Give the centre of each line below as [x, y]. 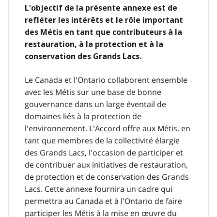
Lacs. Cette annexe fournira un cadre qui [99, 189]
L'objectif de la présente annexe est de [101, 8]
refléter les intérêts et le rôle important [104, 20]
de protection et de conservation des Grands [107, 177]
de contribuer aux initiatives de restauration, [106, 164]
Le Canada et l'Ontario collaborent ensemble [106, 80]
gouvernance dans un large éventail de [95, 104]
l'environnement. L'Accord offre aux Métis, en [108, 128]
